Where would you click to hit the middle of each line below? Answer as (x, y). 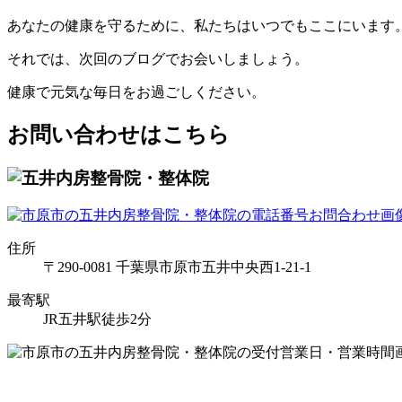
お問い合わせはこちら (118, 134)
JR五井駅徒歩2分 (97, 319)
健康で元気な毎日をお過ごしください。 (136, 92)
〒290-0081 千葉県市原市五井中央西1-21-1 (177, 267)
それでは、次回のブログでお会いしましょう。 (158, 58)
